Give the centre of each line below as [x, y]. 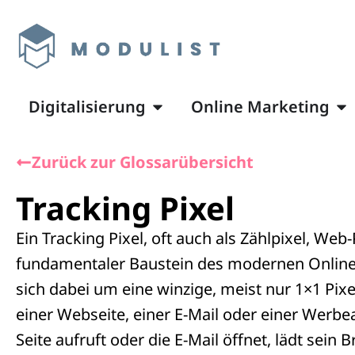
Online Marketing [260, 106]
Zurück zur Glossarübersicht [143, 162]
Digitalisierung [87, 106]
